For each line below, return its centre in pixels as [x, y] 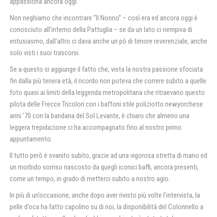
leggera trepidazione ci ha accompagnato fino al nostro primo [96, 127]
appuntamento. [31, 139]
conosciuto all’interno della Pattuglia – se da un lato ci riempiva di [101, 30]
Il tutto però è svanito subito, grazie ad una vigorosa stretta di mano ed [108, 155]
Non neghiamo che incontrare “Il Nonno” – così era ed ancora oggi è [104, 18]
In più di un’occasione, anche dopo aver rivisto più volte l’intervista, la [105, 195]
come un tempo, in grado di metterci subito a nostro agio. [90, 179]
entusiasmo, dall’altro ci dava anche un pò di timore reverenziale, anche [108, 41]
